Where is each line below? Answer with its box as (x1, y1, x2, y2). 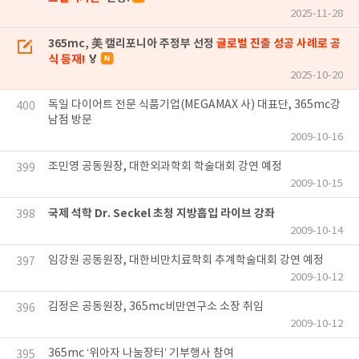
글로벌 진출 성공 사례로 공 (216, 37, 341, 50)
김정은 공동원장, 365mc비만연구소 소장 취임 (48, 301, 264, 313)
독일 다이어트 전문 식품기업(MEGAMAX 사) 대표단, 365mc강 (48, 99, 341, 111)
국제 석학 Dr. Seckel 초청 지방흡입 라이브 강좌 (48, 207, 275, 220)
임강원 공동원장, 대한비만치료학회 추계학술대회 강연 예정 (48, 254, 324, 267)
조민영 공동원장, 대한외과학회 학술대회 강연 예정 (48, 160, 282, 173)
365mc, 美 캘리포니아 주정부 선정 (48, 37, 216, 50)
